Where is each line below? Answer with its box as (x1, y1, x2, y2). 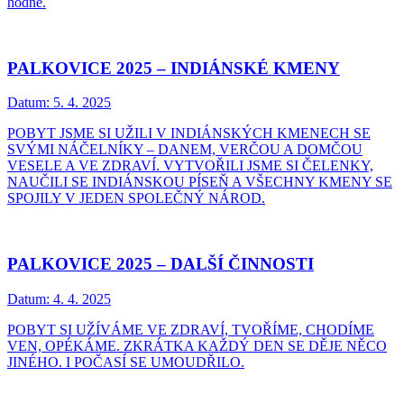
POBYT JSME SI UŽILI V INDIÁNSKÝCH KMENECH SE (7, 125, 371, 142)
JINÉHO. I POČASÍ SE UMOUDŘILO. (7, 353, 244, 370)
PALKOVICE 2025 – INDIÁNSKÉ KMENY (7, 58, 340, 78)
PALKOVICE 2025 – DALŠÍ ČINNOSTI (7, 253, 314, 273)
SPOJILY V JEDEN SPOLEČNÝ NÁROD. (7, 190, 265, 207)
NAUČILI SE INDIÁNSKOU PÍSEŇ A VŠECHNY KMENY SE (7, 174, 392, 190)
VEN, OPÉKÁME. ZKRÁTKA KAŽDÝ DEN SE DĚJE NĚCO (7, 337, 387, 353)
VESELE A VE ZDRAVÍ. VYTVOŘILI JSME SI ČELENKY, (7, 158, 373, 174)
